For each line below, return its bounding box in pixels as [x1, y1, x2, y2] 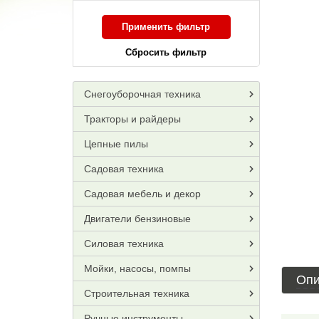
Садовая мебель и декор [84, 188, 201, 199]
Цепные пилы [84, 138, 148, 150]
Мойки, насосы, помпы [84, 263, 191, 274]
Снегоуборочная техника [84, 88, 201, 100]
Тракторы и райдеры [84, 113, 181, 125]
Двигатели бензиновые [84, 213, 191, 224]
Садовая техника [84, 163, 164, 174]
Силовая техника [84, 238, 164, 249]
